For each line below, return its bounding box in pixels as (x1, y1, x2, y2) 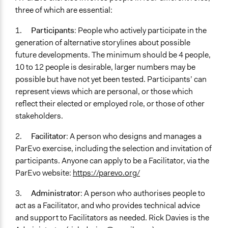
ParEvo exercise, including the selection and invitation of (15, 143, 212, 154)
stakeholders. (15, 110, 63, 122)
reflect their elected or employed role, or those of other (15, 98, 205, 109)
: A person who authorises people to (80, 188, 205, 199)
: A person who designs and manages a (66, 131, 202, 142)
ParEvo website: (15, 167, 73, 179)
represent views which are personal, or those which (15, 86, 193, 97)
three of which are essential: (15, 5, 112, 16)
